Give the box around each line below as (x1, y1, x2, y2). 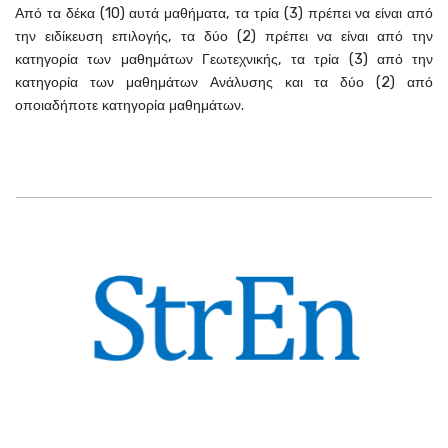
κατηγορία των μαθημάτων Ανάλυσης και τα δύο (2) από (15, 74, 433, 91)
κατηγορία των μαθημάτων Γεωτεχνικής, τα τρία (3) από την (15, 51, 433, 68)
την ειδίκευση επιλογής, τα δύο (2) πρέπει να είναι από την (15, 28, 433, 45)
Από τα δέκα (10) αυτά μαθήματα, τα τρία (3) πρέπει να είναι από (15, 5, 433, 22)
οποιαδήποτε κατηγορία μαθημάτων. (15, 97, 244, 114)
